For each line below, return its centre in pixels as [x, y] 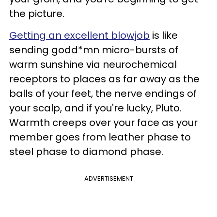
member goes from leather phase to [100, 137]
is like [164, 35]
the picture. [38, 13]
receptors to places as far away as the [104, 79]
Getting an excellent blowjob [79, 35]
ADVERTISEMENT [108, 178]
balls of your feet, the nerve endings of [103, 93]
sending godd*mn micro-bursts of [94, 50]
